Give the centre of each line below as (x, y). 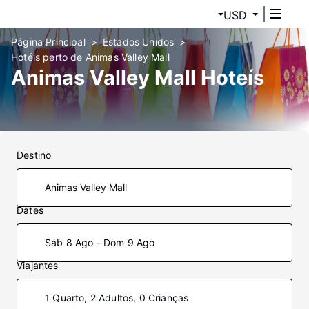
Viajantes (38, 265)
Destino (34, 155)
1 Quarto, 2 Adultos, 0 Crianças (117, 298)
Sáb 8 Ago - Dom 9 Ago (100, 242)
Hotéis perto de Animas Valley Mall (90, 57)
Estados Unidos (138, 42)
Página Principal (48, 42)
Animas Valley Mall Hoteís (138, 78)
